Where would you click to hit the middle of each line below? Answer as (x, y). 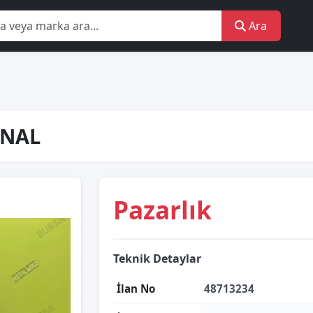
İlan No (136, 289)
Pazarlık (162, 210)
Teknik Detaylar (157, 259)
